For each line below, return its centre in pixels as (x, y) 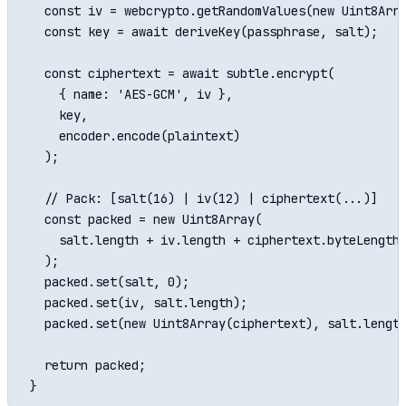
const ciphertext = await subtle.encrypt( (182, 74)
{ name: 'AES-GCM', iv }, (131, 95)
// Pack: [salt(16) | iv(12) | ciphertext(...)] (204, 199)
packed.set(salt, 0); (110, 282)
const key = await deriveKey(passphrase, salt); (204, 32)
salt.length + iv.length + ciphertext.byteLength (215, 241)
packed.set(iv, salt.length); (139, 303)
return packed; (88, 366)
